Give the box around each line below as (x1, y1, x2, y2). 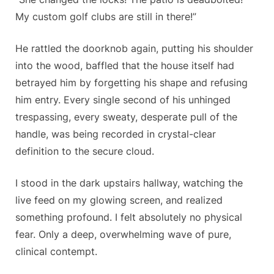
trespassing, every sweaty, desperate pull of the (15, 111, 237, 124)
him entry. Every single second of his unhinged (15, 94, 231, 106)
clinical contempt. (15, 245, 97, 258)
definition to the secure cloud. (15, 145, 154, 158)
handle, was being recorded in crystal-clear (15, 128, 216, 141)
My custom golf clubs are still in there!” (15, 10, 196, 23)
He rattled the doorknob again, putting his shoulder (15, 42, 253, 55)
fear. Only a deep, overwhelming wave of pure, (15, 228, 231, 241)
